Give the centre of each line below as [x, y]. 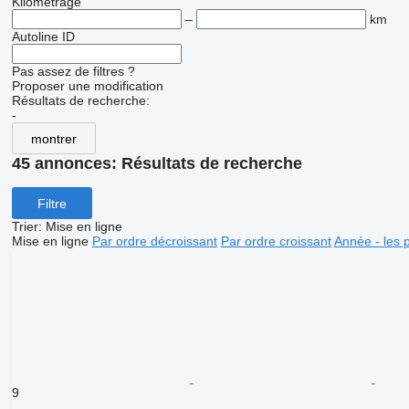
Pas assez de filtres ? [73, 72]
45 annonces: [66, 164]
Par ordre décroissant [154, 241]
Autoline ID [43, 37]
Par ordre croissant [276, 241]
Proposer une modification [87, 86]
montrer [53, 138]
